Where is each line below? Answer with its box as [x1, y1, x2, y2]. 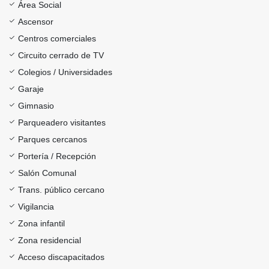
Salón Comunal [18, 168, 76, 178]
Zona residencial [18, 235, 81, 246]
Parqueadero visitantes [18, 118, 106, 128]
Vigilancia [18, 202, 54, 212]
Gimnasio [18, 101, 54, 111]
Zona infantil [18, 219, 65, 229]
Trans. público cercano [18, 185, 104, 195]
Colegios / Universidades [18, 67, 112, 77]
